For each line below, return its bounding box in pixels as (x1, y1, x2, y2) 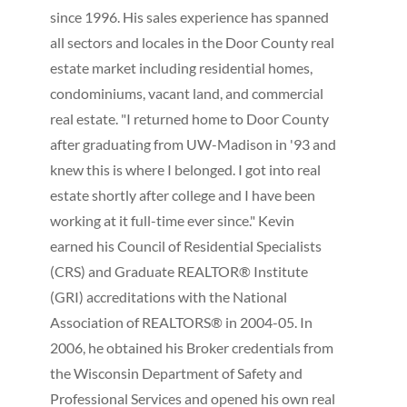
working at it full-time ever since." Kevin (49, 211, 294, 229)
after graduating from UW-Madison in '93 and (49, 134, 336, 153)
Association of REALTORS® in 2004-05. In (49, 313, 313, 331)
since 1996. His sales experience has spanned (49, 7, 329, 25)
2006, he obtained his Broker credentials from (49, 338, 333, 356)
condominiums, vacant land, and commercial (49, 84, 323, 102)
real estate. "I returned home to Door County (49, 109, 329, 127)
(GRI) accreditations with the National (49, 287, 287, 305)
